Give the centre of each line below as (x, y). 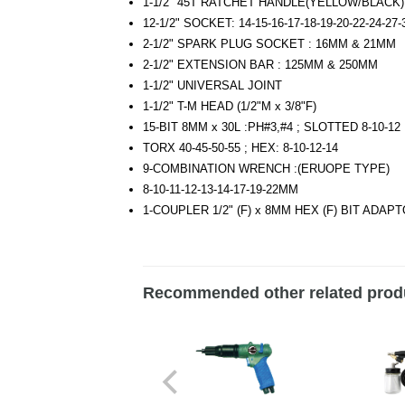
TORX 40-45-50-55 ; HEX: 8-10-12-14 (241, 148)
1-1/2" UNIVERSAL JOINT (213, 86)
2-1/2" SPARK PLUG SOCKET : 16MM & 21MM (270, 44)
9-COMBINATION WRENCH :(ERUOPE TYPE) (267, 169)
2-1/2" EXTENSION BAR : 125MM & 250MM (261, 65)
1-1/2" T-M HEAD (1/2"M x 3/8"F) (230, 107)
